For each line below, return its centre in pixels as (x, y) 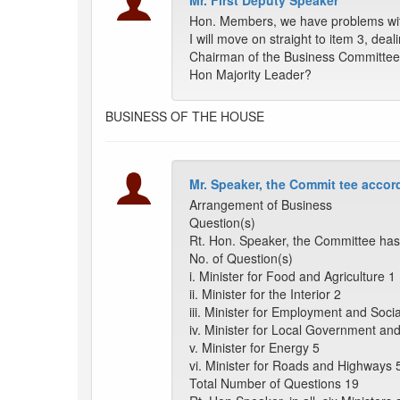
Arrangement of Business (261, 205)
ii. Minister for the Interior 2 (265, 294)
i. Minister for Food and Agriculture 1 (292, 276)
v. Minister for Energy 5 (254, 348)
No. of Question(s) (241, 258)
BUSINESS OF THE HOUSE (185, 117)
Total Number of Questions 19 (274, 383)
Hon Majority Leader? (250, 75)
